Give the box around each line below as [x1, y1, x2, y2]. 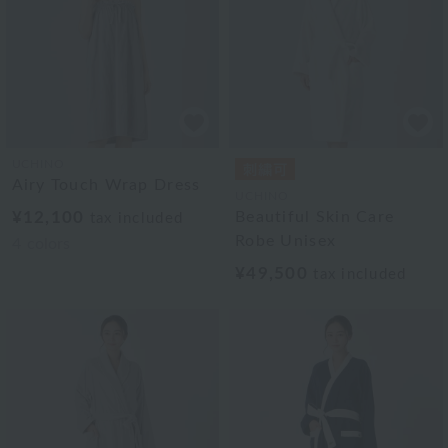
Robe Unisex [235, 232, 337, 249]
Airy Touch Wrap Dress [11, 176, 201, 193]
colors [26, 235, 70, 252]
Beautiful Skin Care [235, 208, 395, 225]
